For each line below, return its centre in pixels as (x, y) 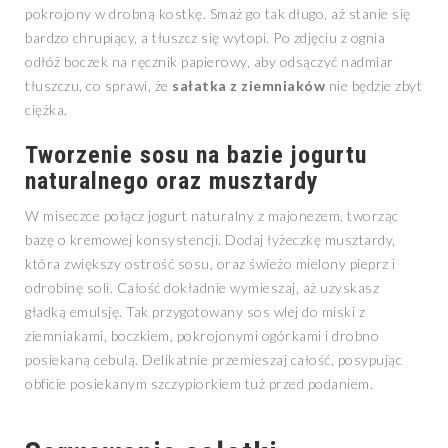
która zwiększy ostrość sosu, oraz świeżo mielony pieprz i (210, 264)
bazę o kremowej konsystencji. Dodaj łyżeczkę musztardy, (210, 240)
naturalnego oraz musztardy (172, 181)
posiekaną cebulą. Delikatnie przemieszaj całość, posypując (213, 360)
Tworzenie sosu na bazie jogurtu (196, 155)
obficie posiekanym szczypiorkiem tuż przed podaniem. (199, 384)
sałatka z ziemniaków (248, 86)
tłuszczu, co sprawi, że (98, 86)
